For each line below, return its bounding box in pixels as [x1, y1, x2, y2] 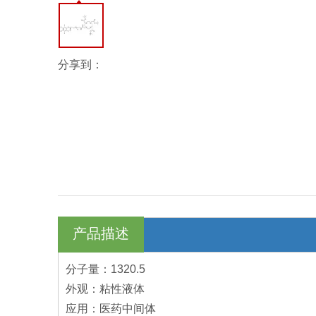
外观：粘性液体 [66, 282, 145, 295]
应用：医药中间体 [66, 302, 156, 315]
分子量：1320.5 [66, 262, 145, 275]
